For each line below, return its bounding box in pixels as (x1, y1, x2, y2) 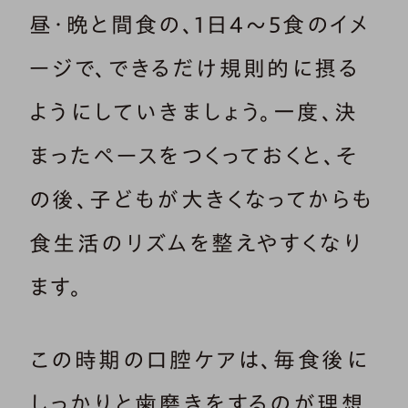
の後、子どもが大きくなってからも (29, 189, 374, 211)
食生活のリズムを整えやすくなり (29, 232, 363, 255)
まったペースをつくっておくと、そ (29, 145, 359, 168)
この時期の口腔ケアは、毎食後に (29, 349, 369, 372)
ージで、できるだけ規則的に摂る (29, 57, 360, 80)
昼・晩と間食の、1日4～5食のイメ (29, 14, 372, 36)
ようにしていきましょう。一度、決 (29, 101, 359, 124)
